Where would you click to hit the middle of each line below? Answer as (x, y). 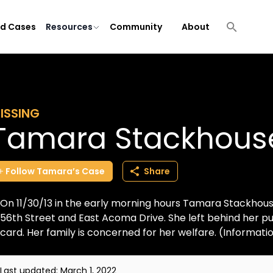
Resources (69, 27)
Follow (20, 171)
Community (136, 27)
